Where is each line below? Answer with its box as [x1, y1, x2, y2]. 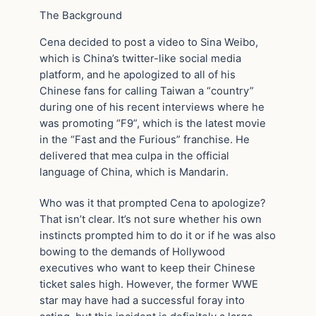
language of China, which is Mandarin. [39, 165, 229, 178]
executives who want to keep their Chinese [39, 262, 255, 275]
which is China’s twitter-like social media [39, 51, 241, 65]
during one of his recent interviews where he [39, 100, 265, 114]
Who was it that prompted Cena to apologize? [39, 197, 266, 210]
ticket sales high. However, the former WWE [39, 278, 258, 291]
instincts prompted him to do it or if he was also [39, 229, 276, 243]
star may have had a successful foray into [39, 294, 245, 308]
